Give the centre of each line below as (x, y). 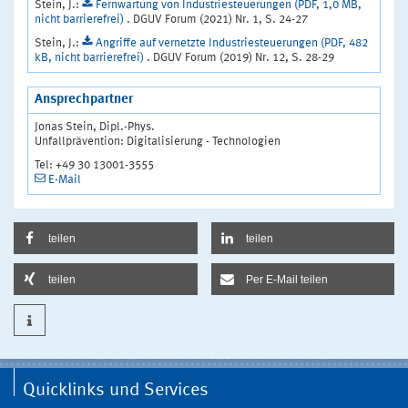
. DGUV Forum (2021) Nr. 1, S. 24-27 (217, 19)
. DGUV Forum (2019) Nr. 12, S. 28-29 (240, 57)
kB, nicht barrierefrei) (91, 57)
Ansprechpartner (84, 99)
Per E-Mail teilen (286, 279)
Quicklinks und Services (116, 390)
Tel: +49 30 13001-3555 (94, 165)
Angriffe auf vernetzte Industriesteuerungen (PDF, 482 (232, 43)
